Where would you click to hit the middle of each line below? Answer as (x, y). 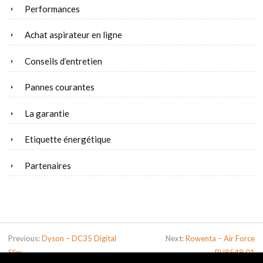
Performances (52, 9)
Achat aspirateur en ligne (73, 35)
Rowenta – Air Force (220, 239)
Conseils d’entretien (63, 61)
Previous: (25, 239)
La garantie (47, 113)
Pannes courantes (60, 87)
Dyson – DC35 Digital (79, 239)
